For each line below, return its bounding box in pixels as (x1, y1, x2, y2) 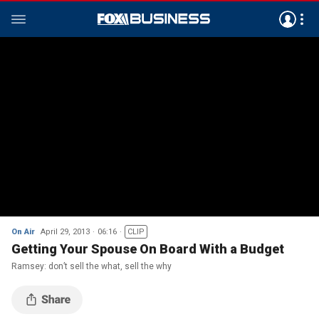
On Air (11, 227, 35, 236)
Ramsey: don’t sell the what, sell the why (11, 261, 172, 271)
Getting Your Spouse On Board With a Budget (11, 241, 284, 256)
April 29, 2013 (41, 227, 90, 236)
